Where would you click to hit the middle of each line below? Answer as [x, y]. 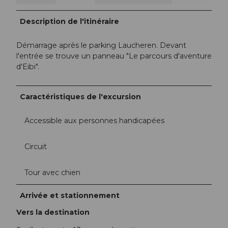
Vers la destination [53, 212]
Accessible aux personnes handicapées [94, 121]
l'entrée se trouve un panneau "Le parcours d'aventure [114, 56]
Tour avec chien [52, 173]
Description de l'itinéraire [70, 21]
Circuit [36, 147]
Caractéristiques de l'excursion [81, 96]
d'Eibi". [29, 66]
